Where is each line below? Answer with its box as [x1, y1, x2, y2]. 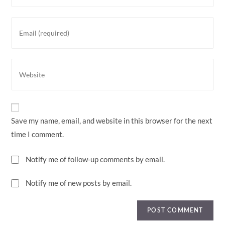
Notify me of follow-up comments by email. [26, 155, 165, 164]
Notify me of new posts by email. [26, 178, 132, 187]
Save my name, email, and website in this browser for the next [11, 116, 213, 125]
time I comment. [11, 130, 64, 139]
